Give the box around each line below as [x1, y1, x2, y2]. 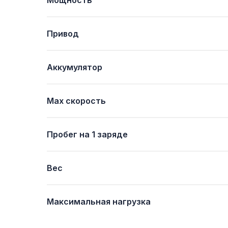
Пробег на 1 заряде [47, 129, 128, 139]
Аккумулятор [47, 62, 102, 72]
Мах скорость [47, 96, 106, 106]
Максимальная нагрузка [47, 196, 151, 207]
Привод [47, 28, 79, 39]
